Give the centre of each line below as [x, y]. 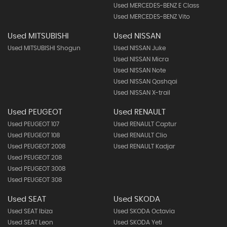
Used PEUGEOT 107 [33, 124]
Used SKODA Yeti [138, 222]
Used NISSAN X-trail [142, 93]
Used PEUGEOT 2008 [37, 146]
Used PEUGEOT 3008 [37, 169]
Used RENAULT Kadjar [144, 146]
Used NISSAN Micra [141, 59]
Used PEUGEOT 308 [35, 180]
